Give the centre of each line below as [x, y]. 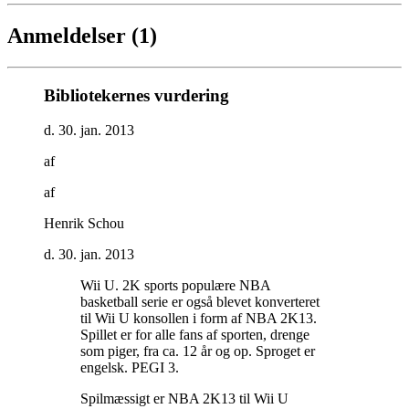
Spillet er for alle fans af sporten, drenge [195, 335]
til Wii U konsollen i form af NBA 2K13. [199, 319]
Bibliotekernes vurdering [136, 95]
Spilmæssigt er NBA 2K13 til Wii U [184, 399]
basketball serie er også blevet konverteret [200, 302]
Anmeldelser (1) [82, 36]
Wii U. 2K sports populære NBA [175, 286]
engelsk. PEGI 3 [128, 368]
